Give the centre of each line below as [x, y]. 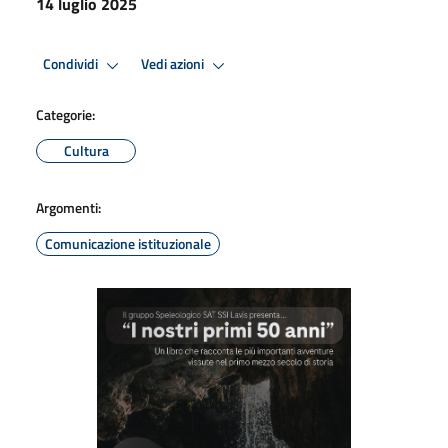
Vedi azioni [174, 64]
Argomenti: [68, 207]
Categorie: [65, 114]
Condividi [72, 64]
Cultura [86, 150]
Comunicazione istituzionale [128, 243]
